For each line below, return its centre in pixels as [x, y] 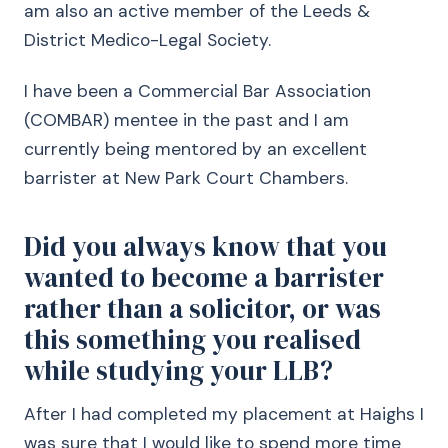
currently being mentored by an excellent [195, 149]
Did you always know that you [205, 246]
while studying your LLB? [178, 370]
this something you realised [192, 339]
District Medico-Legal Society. [147, 40]
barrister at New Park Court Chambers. [186, 178]
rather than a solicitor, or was [202, 308]
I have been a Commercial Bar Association [197, 91]
